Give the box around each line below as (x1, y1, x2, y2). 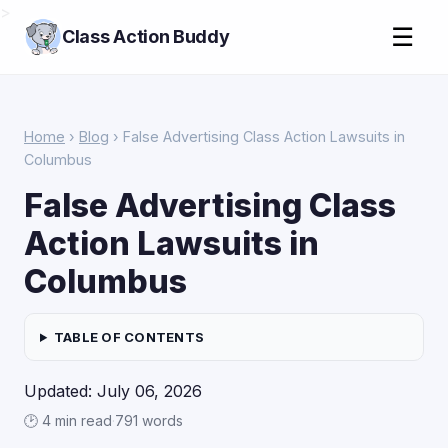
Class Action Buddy (62, 26, 230, 47)
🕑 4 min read (24, 412, 112, 429)
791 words (115, 412, 183, 429)
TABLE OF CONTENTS (53, 329, 205, 345)
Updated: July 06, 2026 (24, 381, 202, 401)
